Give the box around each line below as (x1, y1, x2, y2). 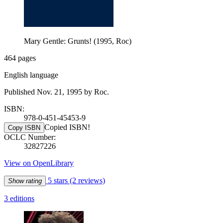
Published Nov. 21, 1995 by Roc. (4, 87, 109, 96)
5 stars (46, 176, 70, 185)
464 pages (4, 53, 36, 62)
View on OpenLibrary (4, 158, 74, 167)
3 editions (4, 194, 34, 203)
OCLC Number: (4, 132, 56, 141)
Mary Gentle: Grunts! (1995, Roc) (24, 36, 131, 45)
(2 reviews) (70, 176, 105, 185)
